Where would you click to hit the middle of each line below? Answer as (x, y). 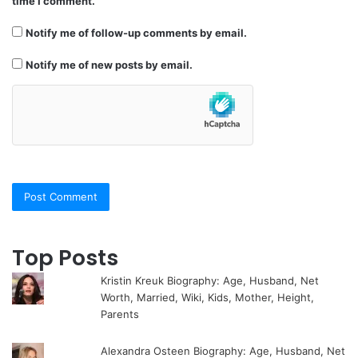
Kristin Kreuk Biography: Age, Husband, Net (210, 280)
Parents (120, 314)
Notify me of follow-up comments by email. (136, 32)
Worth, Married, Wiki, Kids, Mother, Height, (208, 297)
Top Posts (65, 257)
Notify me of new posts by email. (109, 64)
